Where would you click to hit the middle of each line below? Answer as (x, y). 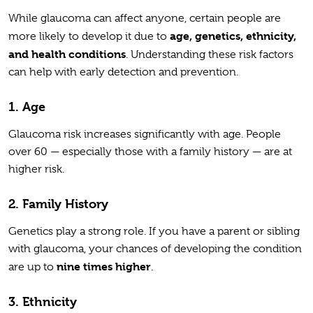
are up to (32, 267)
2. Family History (58, 203)
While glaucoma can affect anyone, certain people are (145, 18)
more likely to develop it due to (89, 36)
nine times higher (104, 266)
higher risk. (38, 169)
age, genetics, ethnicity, (233, 36)
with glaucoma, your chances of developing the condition (155, 248)
